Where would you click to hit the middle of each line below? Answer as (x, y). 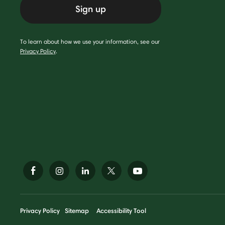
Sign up (91, 9)
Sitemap (77, 210)
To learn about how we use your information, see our (90, 41)
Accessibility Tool (121, 210)
